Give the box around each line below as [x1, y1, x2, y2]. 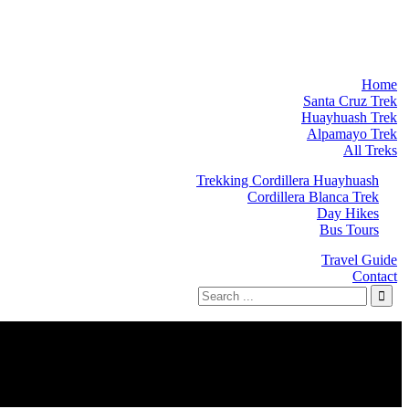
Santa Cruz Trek [303, 93, 397, 109]
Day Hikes [317, 205, 379, 221]
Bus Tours [320, 222, 379, 237]
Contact [352, 268, 397, 284]
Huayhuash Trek [301, 110, 397, 125]
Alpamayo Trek [307, 126, 397, 142]
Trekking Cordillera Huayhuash [196, 173, 379, 188]
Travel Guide [321, 252, 397, 267]
